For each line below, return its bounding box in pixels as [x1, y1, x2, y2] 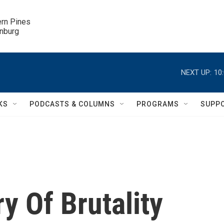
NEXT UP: [181, 67, 211, 77]
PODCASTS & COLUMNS [29, 100, 115, 108]
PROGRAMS [136, 100, 179, 108]
